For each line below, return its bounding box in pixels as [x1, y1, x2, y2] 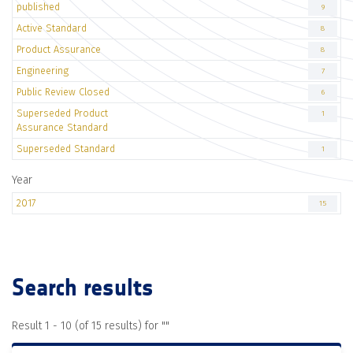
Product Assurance [17, 43, 101, 55]
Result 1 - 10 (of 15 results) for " [12, 319, 165, 333]
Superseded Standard [17, 143, 115, 154]
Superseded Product [17, 107, 108, 119]
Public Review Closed [17, 86, 110, 98]
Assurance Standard [17, 121, 108, 133]
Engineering [17, 65, 69, 76]
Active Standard [17, 22, 87, 34]
